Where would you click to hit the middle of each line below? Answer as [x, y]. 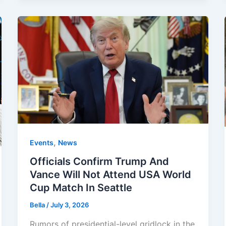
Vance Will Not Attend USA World [110, 175]
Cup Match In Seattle [81, 188]
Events [41, 142]
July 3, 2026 [69, 205]
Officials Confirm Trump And [99, 162]
